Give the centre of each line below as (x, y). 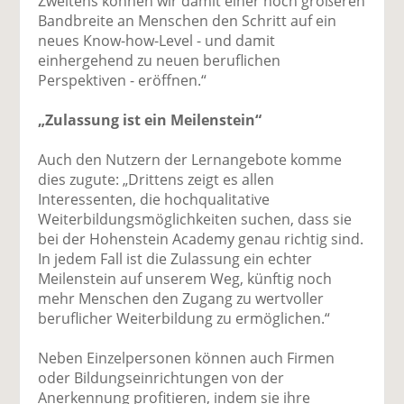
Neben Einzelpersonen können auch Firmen (187, 358)
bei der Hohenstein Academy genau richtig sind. (201, 239)
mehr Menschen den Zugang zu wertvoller (181, 298)
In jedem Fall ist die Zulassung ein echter (175, 258)
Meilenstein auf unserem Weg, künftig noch (185, 278)
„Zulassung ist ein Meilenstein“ (150, 119)
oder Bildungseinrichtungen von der (161, 377)
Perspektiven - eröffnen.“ (123, 80)
